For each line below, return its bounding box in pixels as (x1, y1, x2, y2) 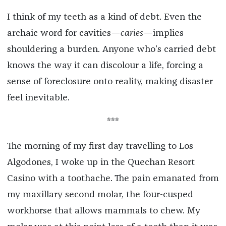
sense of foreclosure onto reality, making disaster (7, 77, 213, 86)
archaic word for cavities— (7, 28, 121, 38)
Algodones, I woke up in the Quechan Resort (7, 157, 195, 167)
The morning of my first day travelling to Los (7, 141, 193, 151)
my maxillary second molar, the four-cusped (7, 190, 193, 199)
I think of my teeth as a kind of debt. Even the (7, 12, 202, 22)
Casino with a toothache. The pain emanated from (7, 174, 219, 183)
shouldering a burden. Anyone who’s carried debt (7, 44, 216, 54)
